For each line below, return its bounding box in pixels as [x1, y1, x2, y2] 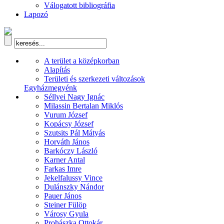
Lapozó [24, 10, 48, 18]
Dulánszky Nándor [44, 182, 104, 191]
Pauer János [44, 191, 81, 200]
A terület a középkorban [44, 56, 119, 65]
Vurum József [44, 110, 87, 119]
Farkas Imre [44, 164, 81, 173]
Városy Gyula [44, 209, 88, 218]
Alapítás [44, 65, 70, 74]
